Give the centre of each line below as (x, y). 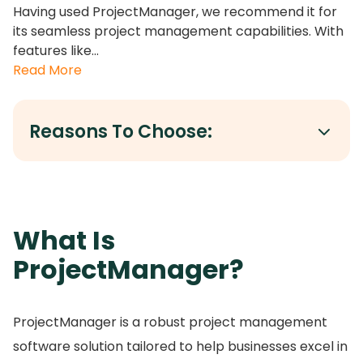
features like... (56, 51)
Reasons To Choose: (121, 132)
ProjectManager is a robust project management (170, 322)
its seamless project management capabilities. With (178, 32)
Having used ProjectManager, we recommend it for (175, 12)
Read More (47, 70)
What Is (64, 241)
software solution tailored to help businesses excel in (180, 347)
